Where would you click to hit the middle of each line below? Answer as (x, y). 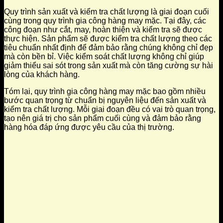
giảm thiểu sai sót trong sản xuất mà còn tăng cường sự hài (109, 66)
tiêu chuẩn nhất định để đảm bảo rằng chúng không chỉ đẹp (109, 48)
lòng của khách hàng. (42, 75)
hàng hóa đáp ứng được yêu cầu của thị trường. (89, 127)
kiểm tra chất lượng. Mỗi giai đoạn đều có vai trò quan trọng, (110, 110)
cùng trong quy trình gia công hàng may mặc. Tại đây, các (105, 21)
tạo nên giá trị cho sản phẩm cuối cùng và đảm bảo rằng (103, 118)
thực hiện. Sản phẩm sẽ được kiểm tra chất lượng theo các (108, 39)
